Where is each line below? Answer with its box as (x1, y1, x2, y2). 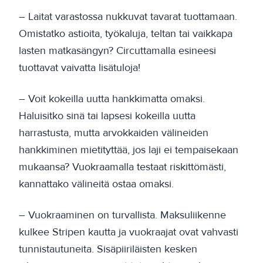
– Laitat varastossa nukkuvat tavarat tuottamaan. (19, 9, 237, 23)
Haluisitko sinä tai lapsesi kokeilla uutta (19, 109, 195, 122)
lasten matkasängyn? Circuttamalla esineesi (19, 43, 216, 57)
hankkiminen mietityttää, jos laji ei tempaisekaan (19, 143, 238, 156)
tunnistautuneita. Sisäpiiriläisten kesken (19, 242, 197, 255)
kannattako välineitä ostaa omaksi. (19, 177, 174, 190)
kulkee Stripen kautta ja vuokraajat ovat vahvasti (19, 225, 238, 238)
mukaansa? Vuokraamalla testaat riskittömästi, (19, 160, 226, 173)
